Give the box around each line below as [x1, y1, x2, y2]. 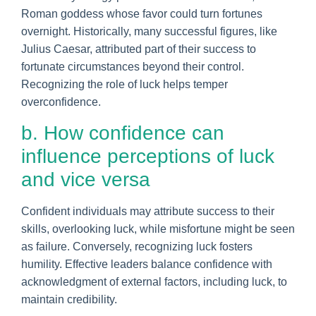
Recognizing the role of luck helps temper [21, 78, 228, 90]
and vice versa [21, 168, 150, 190]
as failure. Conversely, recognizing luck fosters [21, 240, 253, 253]
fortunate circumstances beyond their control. [21, 60, 244, 73]
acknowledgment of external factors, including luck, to [21, 275, 287, 288]
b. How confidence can [21, 121, 224, 144]
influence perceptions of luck [21, 145, 274, 167]
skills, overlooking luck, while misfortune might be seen [21, 222, 295, 235]
